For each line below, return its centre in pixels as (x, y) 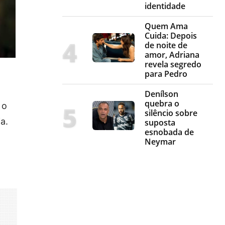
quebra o (162, 104)
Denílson (161, 94)
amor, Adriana (172, 55)
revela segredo (173, 65)
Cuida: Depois (171, 36)
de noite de (166, 45)
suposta (160, 123)
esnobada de (169, 132)
